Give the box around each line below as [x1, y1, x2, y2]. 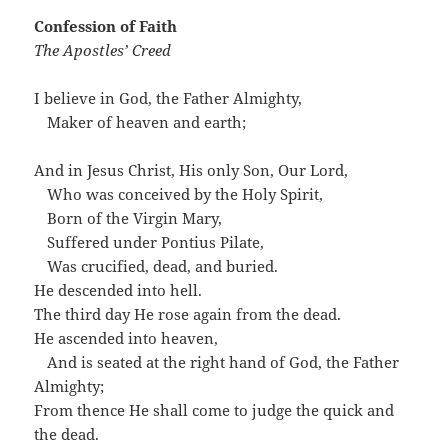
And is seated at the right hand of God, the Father [47, 352, 400, 373]
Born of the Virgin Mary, [47, 208, 223, 229]
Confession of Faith [34, 16, 178, 37]
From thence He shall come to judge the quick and [34, 400, 395, 421]
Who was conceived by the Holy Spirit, [47, 184, 324, 205]
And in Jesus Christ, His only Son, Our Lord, [34, 160, 349, 181]
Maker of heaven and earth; [47, 112, 247, 133]
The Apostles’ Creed [34, 40, 172, 61]
